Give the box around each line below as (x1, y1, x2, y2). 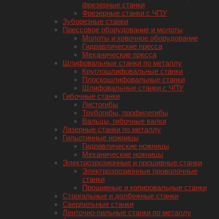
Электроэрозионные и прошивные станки (63, 158, 202, 167)
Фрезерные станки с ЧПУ (82, 8, 167, 17)
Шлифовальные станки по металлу (63, 58, 182, 67)
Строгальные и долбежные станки (63, 191, 178, 200)
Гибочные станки (63, 91, 120, 100)
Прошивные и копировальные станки (82, 183, 207, 192)
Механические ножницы (82, 150, 163, 158)
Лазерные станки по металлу (63, 125, 161, 133)
